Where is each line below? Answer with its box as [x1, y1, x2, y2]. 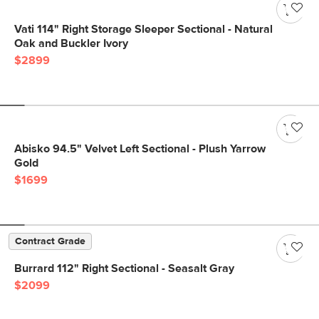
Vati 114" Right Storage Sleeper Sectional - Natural [14, 23, 273, 35]
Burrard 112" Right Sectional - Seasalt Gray [14, 263, 234, 274]
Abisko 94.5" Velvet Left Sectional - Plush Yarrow [14, 143, 266, 155]
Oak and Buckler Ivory [14, 38, 128, 49]
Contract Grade [15, 236, 85, 246]
